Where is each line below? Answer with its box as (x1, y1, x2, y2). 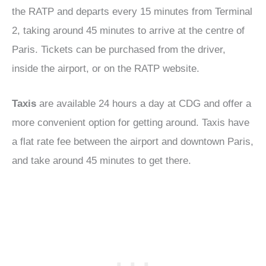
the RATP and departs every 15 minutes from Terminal (12, 6, 252, 18)
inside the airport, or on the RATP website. (12, 63, 199, 75)
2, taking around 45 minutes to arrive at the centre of (12, 25, 245, 37)
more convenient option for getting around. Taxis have (12, 117, 249, 129)
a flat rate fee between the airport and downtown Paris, (12, 136, 254, 148)
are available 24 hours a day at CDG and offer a (36, 98, 251, 110)
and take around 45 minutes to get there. (12, 155, 191, 167)
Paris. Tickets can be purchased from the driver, (12, 44, 226, 56)
